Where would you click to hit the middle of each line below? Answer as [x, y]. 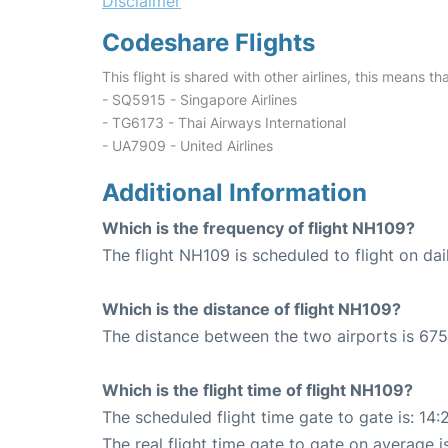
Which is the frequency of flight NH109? [258, 228]
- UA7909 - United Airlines [187, 145]
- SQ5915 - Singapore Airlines [199, 99]
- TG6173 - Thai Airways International [224, 122]
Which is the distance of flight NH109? [251, 309]
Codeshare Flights [208, 42]
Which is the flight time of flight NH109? [257, 390]
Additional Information [234, 192]
